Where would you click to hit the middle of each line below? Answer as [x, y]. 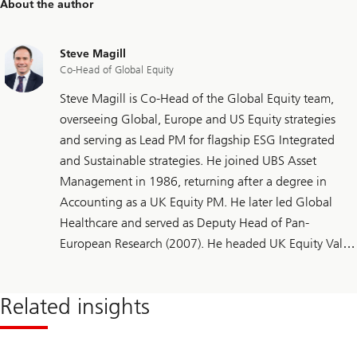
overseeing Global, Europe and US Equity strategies [198, 120]
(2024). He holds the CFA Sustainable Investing [186, 306]
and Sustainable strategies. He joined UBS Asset [188, 161]
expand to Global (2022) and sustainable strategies [197, 285]
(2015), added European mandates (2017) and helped [204, 265]
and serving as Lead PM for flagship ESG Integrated [197, 140]
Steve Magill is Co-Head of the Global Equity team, [197, 99]
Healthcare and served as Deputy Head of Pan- [184, 223]
